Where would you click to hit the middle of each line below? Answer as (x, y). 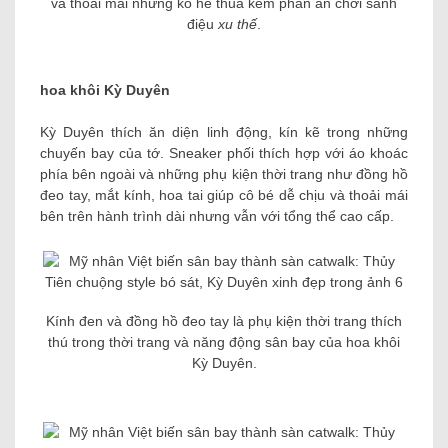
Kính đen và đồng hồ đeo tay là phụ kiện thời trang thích (224, 321)
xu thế (235, 24)
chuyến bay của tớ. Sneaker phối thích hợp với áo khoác (224, 153)
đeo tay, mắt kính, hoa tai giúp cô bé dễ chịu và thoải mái (224, 195)
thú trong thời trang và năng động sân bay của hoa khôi (224, 342)
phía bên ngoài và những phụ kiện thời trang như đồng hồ (224, 174)
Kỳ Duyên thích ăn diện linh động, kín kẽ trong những (224, 132)
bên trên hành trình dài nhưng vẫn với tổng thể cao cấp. (217, 216)
